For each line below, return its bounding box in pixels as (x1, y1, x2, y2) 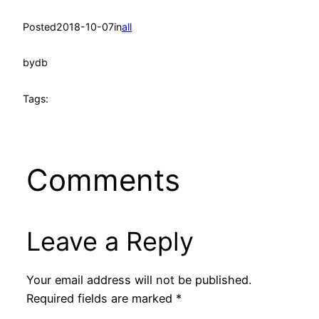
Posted (23, 20, 56, 33)
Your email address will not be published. (26, 272, 251, 287)
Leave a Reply (26, 225, 194, 257)
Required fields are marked (26, 291, 176, 305)
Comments (26, 161, 180, 198)
